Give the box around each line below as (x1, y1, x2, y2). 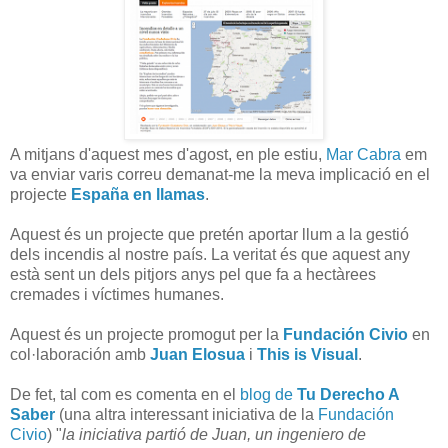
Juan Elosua (150, 345, 245, 363)
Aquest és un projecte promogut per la (10, 325, 283, 343)
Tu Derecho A (297, 385, 399, 403)
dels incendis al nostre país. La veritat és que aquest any (10, 245, 410, 263)
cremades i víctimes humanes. (10, 285, 224, 303)
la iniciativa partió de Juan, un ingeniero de (62, 425, 366, 443)
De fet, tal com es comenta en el (10, 385, 240, 403)
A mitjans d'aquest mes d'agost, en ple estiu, (10, 145, 326, 163)
